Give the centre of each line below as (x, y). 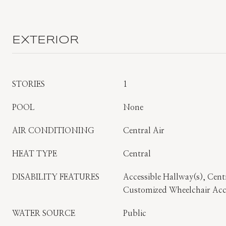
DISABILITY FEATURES (56, 177)
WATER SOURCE (44, 213)
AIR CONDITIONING (53, 131)
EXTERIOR (45, 40)
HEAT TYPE (35, 154)
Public (135, 213)
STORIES (29, 84)
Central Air (144, 131)
